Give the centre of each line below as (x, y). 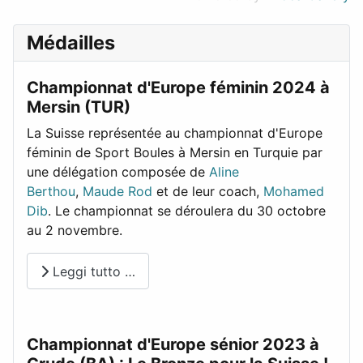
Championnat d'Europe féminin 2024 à (178, 87)
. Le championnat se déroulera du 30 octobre (187, 210)
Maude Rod (117, 191)
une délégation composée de (118, 171)
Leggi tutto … (92, 271)
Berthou (51, 191)
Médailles (71, 42)
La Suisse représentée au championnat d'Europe (175, 132)
